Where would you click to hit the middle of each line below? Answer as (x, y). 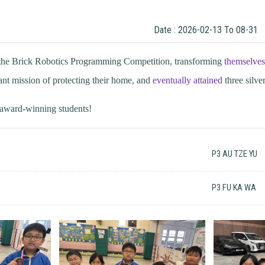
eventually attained (188, 80)
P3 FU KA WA (234, 188)
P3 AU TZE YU (235, 154)
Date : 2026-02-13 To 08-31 (206, 30)
